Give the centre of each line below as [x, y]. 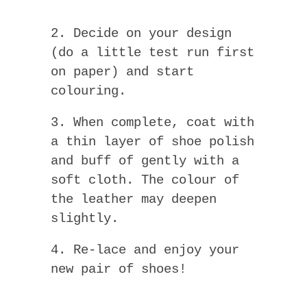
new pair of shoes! [119, 269]
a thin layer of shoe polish [152, 142]
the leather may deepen [134, 199]
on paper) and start [122, 72]
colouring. [88, 91]
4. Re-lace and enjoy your [145, 250]
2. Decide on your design [141, 33]
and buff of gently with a [145, 161]
